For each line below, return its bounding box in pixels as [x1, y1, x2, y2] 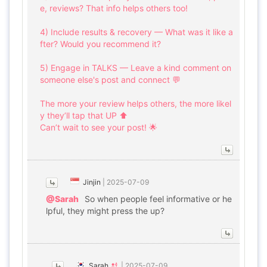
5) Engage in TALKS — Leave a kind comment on [40, 63, 231, 73]
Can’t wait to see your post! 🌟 [40, 122, 157, 132]
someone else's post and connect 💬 [40, 74, 181, 85]
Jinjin [83, 178, 101, 187]
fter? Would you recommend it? [40, 39, 161, 49]
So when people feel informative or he [85, 194, 232, 204]
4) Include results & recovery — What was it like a [40, 27, 233, 37]
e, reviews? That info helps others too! [40, 3, 188, 13]
